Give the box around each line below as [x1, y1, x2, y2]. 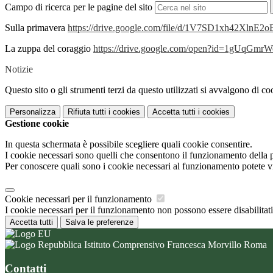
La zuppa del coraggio [5, 43, 93, 54]
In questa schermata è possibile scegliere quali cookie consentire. [5, 139, 252, 150]
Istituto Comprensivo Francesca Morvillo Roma [82, 239, 267, 250]
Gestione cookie [5, 118, 69, 129]
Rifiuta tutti [68, 107, 106, 117]
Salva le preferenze [65, 218, 133, 227]
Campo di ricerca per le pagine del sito [5, 2, 152, 13]
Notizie [5, 64, 33, 75]
